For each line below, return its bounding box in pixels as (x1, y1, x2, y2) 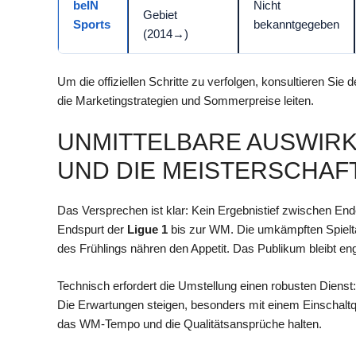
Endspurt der (57, 222, 127, 237)
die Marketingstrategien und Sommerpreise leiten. (57, 93, 314, 107)
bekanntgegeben (253, 17, 339, 31)
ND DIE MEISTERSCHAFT (57, 157, 349, 184)
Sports (73, 17, 110, 31)
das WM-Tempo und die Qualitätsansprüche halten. (57, 316, 322, 331)
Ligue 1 (127, 222, 168, 237)
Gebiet (143, 7, 177, 21)
